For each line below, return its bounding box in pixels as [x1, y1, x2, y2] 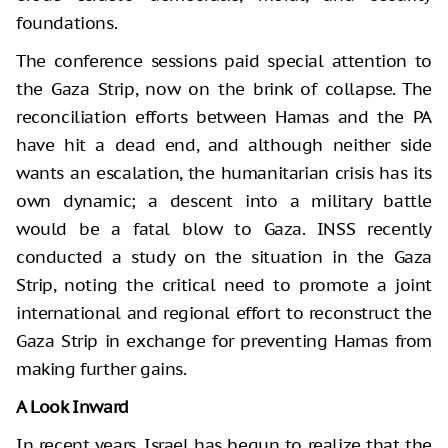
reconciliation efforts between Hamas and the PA [16, 105, 432, 128]
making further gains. [16, 357, 187, 380]
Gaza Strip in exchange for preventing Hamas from [16, 329, 432, 352]
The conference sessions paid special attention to [16, 49, 432, 72]
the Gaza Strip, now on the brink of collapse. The [16, 77, 432, 100]
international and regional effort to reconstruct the [16, 301, 432, 324]
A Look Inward [16, 395, 129, 418]
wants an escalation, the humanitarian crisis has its [16, 161, 432, 184]
